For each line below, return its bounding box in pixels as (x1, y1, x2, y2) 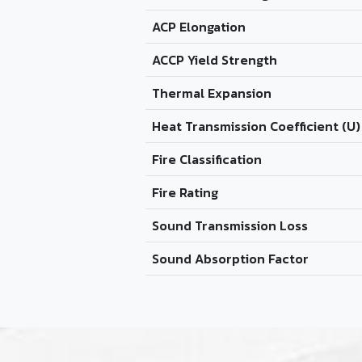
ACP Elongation (152, 17, 246, 36)
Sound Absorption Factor (152, 249, 309, 268)
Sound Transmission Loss (152, 216, 308, 235)
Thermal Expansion (152, 83, 271, 103)
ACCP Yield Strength (152, 50, 277, 69)
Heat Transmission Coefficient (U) (152, 116, 360, 136)
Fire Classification (152, 149, 262, 169)
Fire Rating (152, 183, 218, 202)
